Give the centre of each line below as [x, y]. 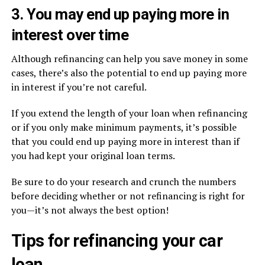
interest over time [70, 35]
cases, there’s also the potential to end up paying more [129, 73]
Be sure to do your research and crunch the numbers [123, 182]
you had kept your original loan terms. [93, 156]
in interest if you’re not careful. [79, 87]
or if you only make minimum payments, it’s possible [124, 127]
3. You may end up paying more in [120, 14]
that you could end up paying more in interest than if [125, 142]
